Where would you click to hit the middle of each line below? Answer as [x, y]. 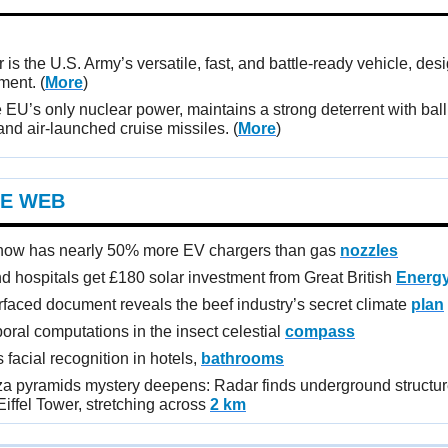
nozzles [369, 250]
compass [320, 331]
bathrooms [242, 358]
